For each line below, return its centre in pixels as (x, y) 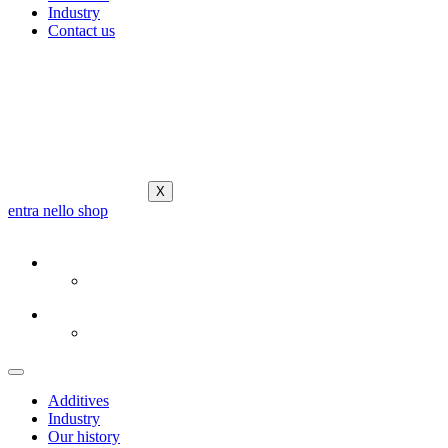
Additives (78, 400)
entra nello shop (58, 210)
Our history (84, 436)
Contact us (81, 30)
